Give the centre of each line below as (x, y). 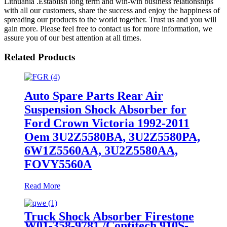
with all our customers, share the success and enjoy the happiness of (112, 10)
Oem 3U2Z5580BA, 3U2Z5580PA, (112, 137)
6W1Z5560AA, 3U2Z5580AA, (101, 150)
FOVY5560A (58, 164)
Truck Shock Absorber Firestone (109, 216)
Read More (42, 185)
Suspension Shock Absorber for (105, 109)
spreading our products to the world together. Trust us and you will (110, 19)
